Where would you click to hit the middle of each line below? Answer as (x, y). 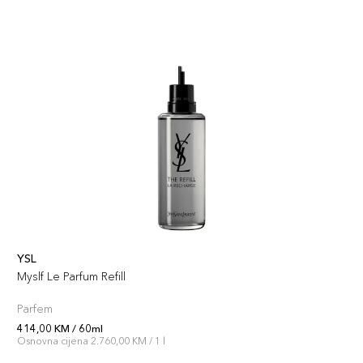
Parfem (35, 309)
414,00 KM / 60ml (60, 329)
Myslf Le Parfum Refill (71, 277)
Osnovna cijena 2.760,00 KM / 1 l (91, 341)
